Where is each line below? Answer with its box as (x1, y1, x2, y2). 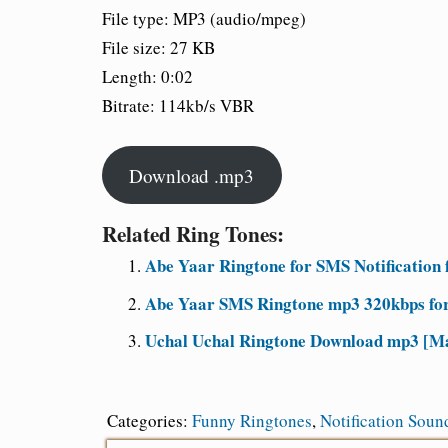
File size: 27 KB (102, 36, 215, 60)
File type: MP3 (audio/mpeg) (102, 7, 306, 31)
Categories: (107, 409, 192, 433)
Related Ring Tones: (102, 218, 284, 250)
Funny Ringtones (192, 409, 312, 433)
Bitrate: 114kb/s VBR (102, 94, 254, 118)
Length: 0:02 (102, 65, 193, 89)
